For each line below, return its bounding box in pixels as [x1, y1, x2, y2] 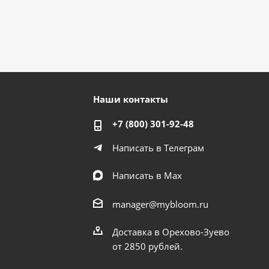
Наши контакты [93, 93, 169, 106]
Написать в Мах [112, 169, 183, 182]
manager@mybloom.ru [112, 198, 209, 210]
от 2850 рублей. [112, 240, 183, 252]
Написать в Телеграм [112, 142, 205, 154]
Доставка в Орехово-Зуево [112, 226, 230, 238]
